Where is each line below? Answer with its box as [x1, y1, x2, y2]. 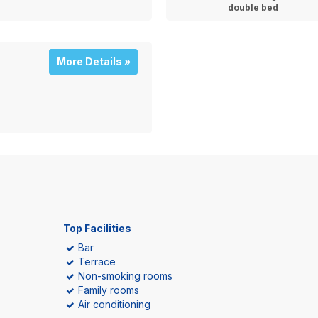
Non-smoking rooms [78, 270, 172, 282]
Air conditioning [78, 298, 150, 310]
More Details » [56, 55, 131, 67]
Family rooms [78, 284, 139, 296]
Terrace [78, 256, 116, 268]
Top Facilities [63, 222, 131, 234]
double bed [228, 2, 278, 13]
